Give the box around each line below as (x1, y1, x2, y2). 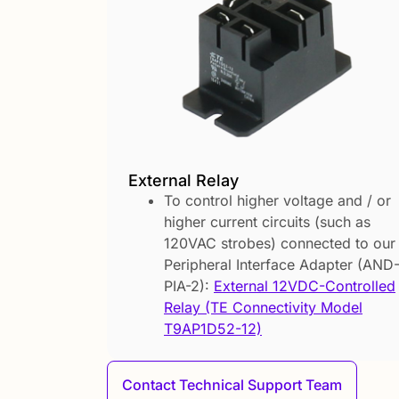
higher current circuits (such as (164, 212, 370, 231)
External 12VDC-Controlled (214, 276, 395, 295)
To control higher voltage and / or (164, 191, 391, 209)
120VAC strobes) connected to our (164, 233, 395, 252)
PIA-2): (164, 276, 214, 295)
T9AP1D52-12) (164, 319, 262, 338)
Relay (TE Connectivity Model (164, 297, 362, 316)
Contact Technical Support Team (122, 375, 342, 394)
